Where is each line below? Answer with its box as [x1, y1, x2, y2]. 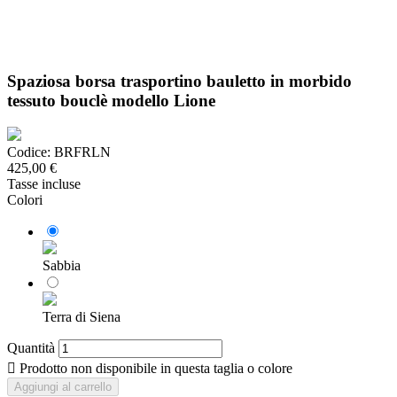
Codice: [7, 144, 51, 160]
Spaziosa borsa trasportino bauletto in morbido [7, 71, 352, 90]
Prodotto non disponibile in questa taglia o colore [16, 361, 292, 377]
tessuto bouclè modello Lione [7, 90, 215, 110]
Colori [7, 192, 43, 208]
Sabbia [43, 258, 81, 274]
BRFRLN [51, 144, 111, 160]
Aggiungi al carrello [14, 380, 112, 394]
